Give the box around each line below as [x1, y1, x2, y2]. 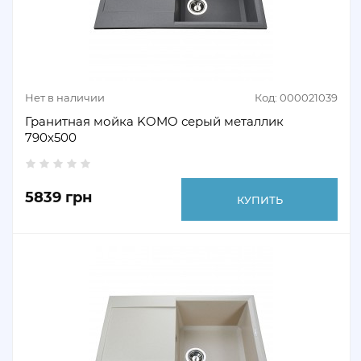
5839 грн [25, 189, 92, 206]
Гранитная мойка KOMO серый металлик [25, 114, 284, 129]
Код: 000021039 [255, 91, 338, 104]
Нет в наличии [25, 91, 105, 104]
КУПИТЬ [236, 193, 283, 206]
